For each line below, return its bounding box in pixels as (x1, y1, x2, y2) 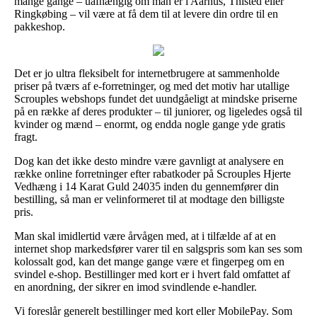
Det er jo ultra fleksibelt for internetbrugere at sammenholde (14, 67, 279, 79)
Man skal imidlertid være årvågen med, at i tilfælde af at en (14, 229, 276, 242)
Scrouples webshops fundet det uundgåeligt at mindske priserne (14, 92, 297, 105)
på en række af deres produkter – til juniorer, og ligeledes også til (14, 105, 302, 117)
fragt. (14, 130, 38, 143)
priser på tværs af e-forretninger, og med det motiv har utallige (14, 79, 289, 92)
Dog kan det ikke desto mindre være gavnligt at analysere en (14, 154, 284, 167)
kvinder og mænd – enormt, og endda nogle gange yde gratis (14, 117, 285, 130)
